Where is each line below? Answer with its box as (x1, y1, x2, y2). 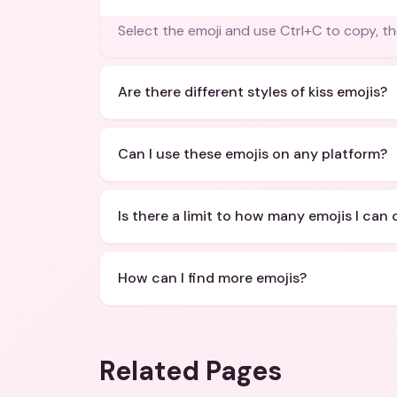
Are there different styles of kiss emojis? (118, 82, 387, 101)
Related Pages (99, 354, 282, 388)
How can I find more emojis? (118, 269, 307, 287)
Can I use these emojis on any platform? (118, 144, 387, 163)
